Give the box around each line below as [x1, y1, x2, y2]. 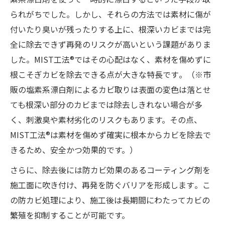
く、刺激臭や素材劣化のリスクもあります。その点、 [10, 113, 202, 126]
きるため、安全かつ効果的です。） [10, 143, 138, 156]
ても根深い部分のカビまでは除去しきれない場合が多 [10, 98, 202, 110]
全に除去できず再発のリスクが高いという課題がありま [10, 38, 211, 50]
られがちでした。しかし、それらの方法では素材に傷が [10, 8, 211, 20]
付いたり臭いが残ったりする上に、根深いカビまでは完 [10, 23, 211, 35]
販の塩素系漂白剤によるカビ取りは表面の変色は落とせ [10, 83, 211, 95]
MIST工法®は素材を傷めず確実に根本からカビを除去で [10, 128, 211, 141]
